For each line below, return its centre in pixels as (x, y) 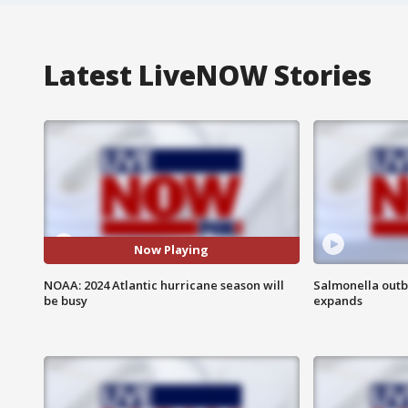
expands (337, 300)
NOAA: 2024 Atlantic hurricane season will (164, 285)
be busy (66, 300)
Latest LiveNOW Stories (208, 75)
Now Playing (172, 250)
